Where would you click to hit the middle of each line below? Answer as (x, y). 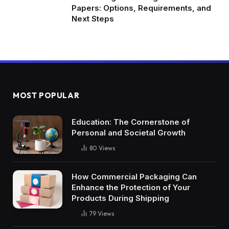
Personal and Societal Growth (129, 133)
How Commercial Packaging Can (134, 176)
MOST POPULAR (46, 96)
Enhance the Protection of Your (131, 187)
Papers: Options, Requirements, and (141, 8)
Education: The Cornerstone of (131, 122)
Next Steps (93, 19)
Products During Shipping (120, 198)
